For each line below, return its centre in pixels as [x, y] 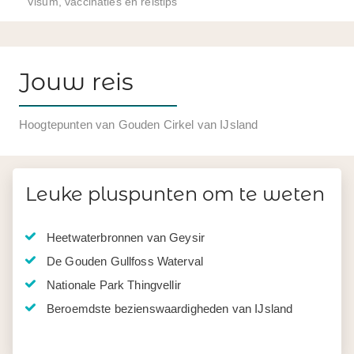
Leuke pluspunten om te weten [175, 194]
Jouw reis [76, 82]
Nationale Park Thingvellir [114, 285]
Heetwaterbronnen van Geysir [126, 237]
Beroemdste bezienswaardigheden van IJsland [170, 309]
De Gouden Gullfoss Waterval [125, 261]
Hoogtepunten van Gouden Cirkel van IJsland [139, 124]
